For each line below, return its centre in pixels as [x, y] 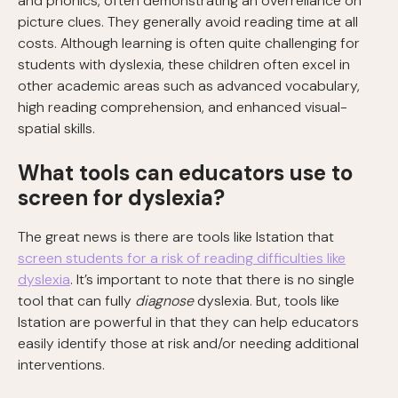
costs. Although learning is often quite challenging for [189, 44]
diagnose [166, 301]
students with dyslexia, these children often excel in [184, 65]
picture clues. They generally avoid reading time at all [188, 22]
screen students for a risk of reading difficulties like [182, 259]
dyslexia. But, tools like [268, 301]
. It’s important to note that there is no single [212, 280]
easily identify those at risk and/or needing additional [188, 344]
